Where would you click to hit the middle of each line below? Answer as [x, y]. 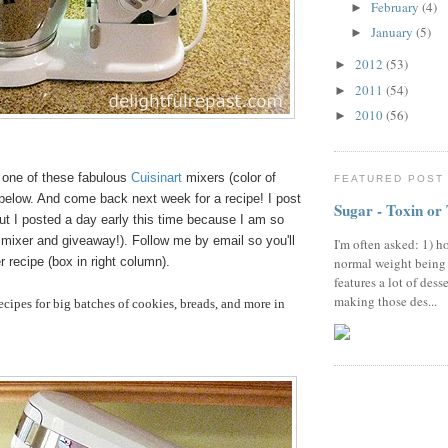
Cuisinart [156, 178]
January [393, 32]
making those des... [385, 301]
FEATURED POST [389, 178]
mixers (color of [229, 178]
